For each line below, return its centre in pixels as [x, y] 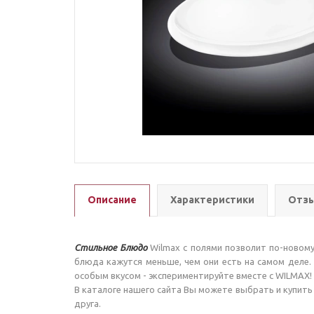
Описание [112, 200]
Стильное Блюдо [112, 247]
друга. [89, 303]
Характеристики [212, 200]
